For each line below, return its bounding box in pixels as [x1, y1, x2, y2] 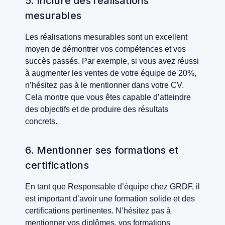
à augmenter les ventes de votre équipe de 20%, [25, 69, 196, 78]
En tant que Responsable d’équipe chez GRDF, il [25, 182, 200, 191]
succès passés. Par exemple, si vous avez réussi [25, 57, 199, 66]
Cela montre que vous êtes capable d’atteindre [25, 93, 191, 102]
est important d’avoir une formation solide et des [25, 194, 195, 203]
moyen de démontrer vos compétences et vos [25, 45, 186, 54]
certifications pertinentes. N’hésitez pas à [25, 206, 171, 215]
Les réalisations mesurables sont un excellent [25, 33, 187, 42]
